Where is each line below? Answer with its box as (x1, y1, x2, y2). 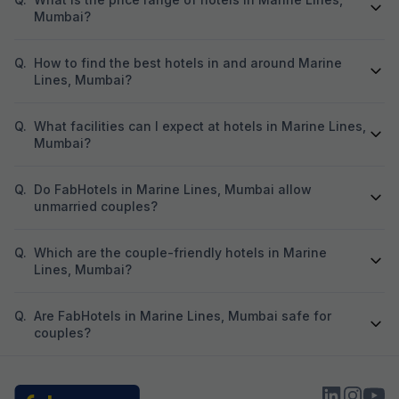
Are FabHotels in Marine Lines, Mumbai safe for (34, 307, 331, 323)
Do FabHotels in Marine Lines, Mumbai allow (34, 181, 312, 197)
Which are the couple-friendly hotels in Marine (34, 244, 327, 260)
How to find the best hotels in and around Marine (34, 54, 342, 70)
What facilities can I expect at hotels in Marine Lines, (34, 118, 366, 134)
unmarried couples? (34, 198, 158, 214)
